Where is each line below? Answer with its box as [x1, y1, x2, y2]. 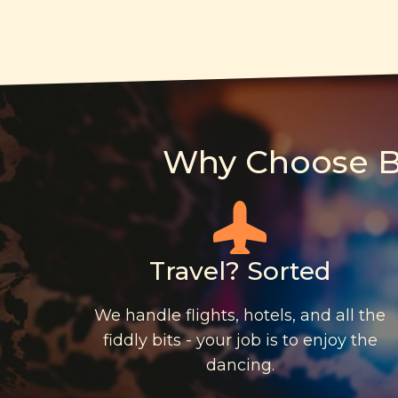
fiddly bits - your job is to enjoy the [102, 330, 378, 351]
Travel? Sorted [149, 256, 330, 287]
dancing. [205, 355, 275, 376]
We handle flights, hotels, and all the [94, 306, 386, 326]
